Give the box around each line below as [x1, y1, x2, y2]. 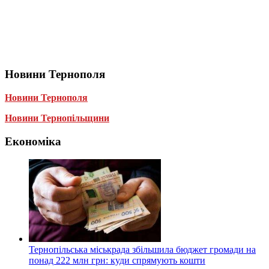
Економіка [5, 134, 61, 148]
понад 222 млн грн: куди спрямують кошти [29, 255, 205, 266]
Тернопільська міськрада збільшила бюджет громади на [29, 244, 256, 255]
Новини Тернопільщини [5, 112, 109, 123]
